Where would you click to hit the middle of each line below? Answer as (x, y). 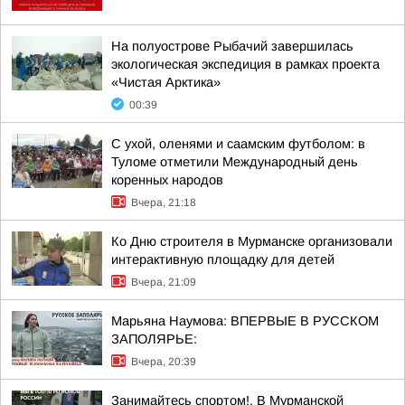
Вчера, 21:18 (164, 202)
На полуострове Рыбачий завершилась (232, 46)
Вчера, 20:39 (164, 362)
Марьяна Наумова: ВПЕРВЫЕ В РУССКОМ (245, 321)
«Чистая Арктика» (166, 82)
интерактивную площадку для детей (223, 259)
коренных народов (167, 180)
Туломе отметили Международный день (235, 162)
